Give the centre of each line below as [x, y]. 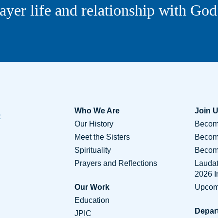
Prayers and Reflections [116, 163]
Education [92, 200]
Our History [94, 124]
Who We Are [97, 111]
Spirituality [92, 150]
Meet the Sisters [102, 137]
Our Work [92, 187]
